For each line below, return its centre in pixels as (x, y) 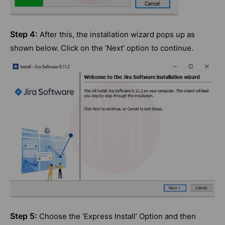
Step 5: (24, 216)
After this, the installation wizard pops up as (117, 35)
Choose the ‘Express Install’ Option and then (117, 216)
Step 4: (25, 34)
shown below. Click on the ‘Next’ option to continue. (102, 48)
